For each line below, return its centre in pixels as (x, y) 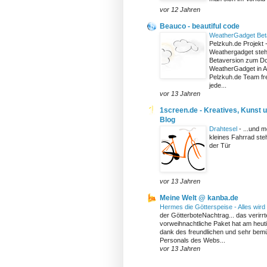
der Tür (220, 145)
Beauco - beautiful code (200, 26)
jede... (218, 85)
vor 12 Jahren (180, 9)
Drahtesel (224, 128)
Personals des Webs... (193, 240)
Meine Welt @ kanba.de (199, 198)
